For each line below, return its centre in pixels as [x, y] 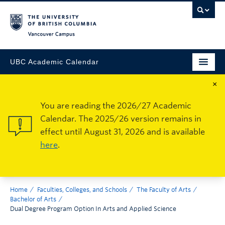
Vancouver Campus [163, 38]
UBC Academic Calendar [54, 62]
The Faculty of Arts [164, 190]
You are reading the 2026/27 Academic [116, 106]
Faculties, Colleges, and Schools [82, 190]
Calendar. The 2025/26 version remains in [121, 119]
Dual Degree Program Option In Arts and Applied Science [93, 209]
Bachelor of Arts [33, 199]
